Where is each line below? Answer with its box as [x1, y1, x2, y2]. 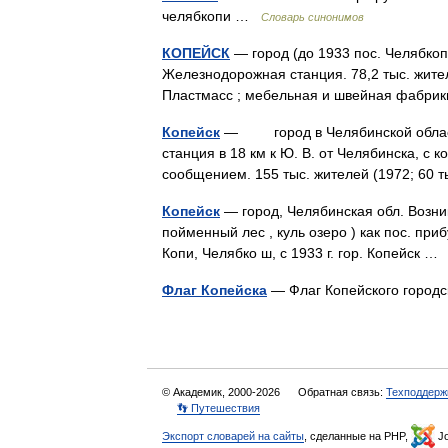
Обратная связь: [298, 386, 386, 398]
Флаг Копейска [162, 282, 267, 298]
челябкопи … [162, 8, 261, 24]
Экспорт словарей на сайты [162, 430, 304, 442]
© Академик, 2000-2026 [162, 386, 283, 398]
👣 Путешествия [177, 402, 260, 414]
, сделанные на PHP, [304, 430, 411, 442]
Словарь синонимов [261, 11, 364, 23]
